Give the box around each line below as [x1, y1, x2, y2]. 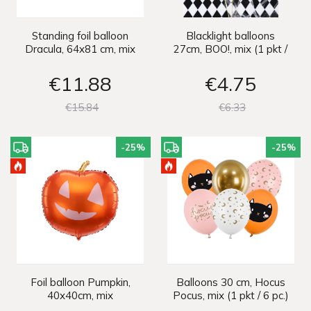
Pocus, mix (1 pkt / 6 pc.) [172, 289, 289, 302]
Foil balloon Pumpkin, [30, 276, 131, 289]
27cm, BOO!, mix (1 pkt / [174, 42, 288, 56]
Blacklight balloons [186, 29, 276, 42]
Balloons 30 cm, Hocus [176, 276, 285, 289]
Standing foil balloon [32, 29, 129, 42]
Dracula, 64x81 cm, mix [25, 42, 136, 56]
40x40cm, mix [47, 289, 114, 302]
